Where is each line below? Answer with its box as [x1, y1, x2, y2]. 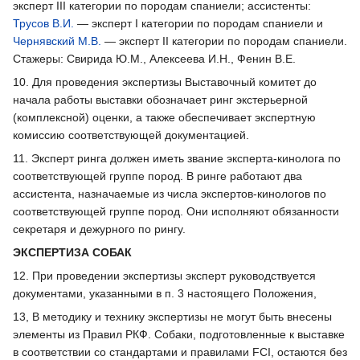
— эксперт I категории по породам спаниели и [74, 16, 323, 30]
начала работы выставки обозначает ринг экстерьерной [13, 92, 308, 106]
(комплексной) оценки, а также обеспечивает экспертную [13, 110, 316, 124]
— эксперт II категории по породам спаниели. [101, 34, 347, 47]
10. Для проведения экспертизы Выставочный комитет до [13, 75, 317, 88]
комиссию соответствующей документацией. [13, 128, 249, 141]
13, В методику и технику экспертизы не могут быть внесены [13, 309, 332, 323]
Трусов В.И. [13, 16, 74, 30]
